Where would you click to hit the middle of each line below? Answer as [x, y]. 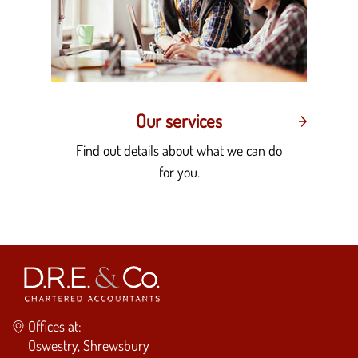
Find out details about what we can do [179, 150]
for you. [179, 171]
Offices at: [55, 326]
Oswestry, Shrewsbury [89, 345]
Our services [179, 120]
